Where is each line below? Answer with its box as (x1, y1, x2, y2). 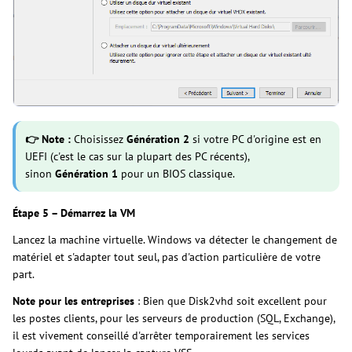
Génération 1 (55, 166, 121, 181)
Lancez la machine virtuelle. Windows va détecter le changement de (13, 232, 337, 247)
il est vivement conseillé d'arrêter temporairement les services (13, 328, 310, 343)
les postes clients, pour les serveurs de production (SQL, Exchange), (13, 310, 335, 325)
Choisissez (74, 131, 126, 146)
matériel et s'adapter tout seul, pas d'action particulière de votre (13, 249, 321, 264)
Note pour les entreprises (13, 293, 134, 308)
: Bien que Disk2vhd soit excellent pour (134, 293, 327, 308)
